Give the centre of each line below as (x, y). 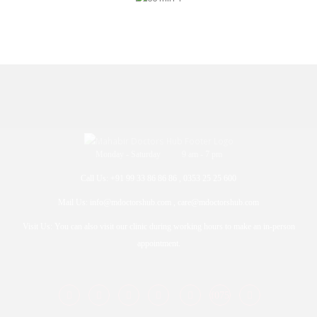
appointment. (158, 244)
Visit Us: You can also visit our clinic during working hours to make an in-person (158, 227)
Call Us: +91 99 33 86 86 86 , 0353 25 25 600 (158, 179)
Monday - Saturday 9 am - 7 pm (158, 155)
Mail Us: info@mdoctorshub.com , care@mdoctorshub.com (158, 203)
